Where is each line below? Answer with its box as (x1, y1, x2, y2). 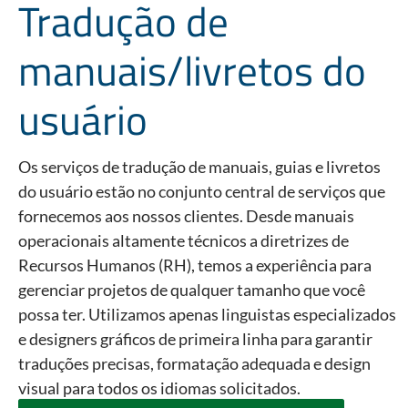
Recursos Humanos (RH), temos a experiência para (18, 255, 372, 276)
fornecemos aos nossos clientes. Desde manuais (18, 206, 354, 227)
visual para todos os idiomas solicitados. (18, 378, 301, 399)
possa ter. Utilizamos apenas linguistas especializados (18, 304, 396, 325)
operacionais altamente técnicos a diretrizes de (18, 230, 349, 251)
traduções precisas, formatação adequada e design (18, 353, 371, 374)
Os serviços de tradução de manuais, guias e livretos (18, 157, 381, 178)
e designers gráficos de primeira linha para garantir (18, 329, 372, 350)
